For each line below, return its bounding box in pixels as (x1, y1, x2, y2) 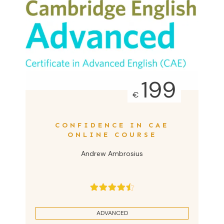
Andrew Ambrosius (81, 148, 143, 158)
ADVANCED (96, 208, 128, 217)
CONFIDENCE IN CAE (55, 120, 169, 129)
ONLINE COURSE (67, 130, 157, 139)
